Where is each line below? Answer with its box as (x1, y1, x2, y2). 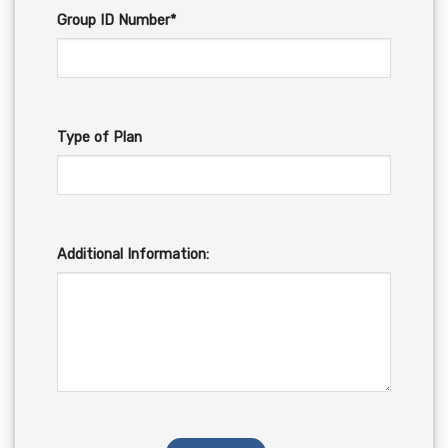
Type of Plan (56, 129, 142, 146)
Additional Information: (56, 245, 209, 263)
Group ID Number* (56, 12, 176, 30)
